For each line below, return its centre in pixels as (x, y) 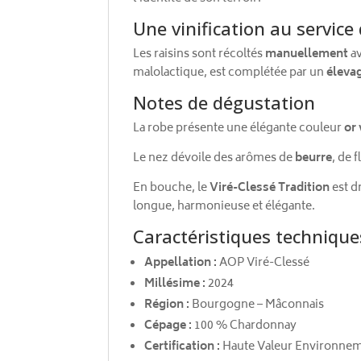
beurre (314, 158)
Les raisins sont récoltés (199, 54)
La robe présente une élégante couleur (239, 128)
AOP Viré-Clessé (263, 263)
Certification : (183, 346)
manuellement (307, 54)
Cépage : (168, 326)
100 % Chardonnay (245, 326)
